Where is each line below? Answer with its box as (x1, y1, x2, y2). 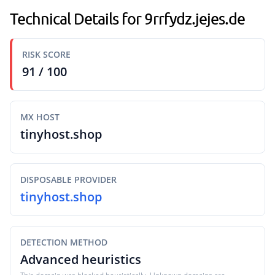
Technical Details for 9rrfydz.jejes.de (10, 9, 245, 28)
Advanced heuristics (20, 251, 141, 268)
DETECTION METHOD (20, 236, 107, 248)
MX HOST (20, 111, 60, 123)
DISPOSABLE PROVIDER (20, 174, 117, 185)
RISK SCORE (22, 48, 71, 60)
